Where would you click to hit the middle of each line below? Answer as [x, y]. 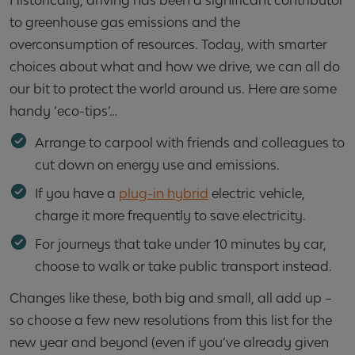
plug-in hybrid [164, 194]
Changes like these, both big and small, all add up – [171, 298]
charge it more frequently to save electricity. [170, 216]
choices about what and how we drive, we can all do [175, 67]
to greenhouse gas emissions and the [125, 23]
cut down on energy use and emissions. [157, 165]
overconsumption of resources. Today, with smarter [168, 45]
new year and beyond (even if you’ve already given [169, 343]
